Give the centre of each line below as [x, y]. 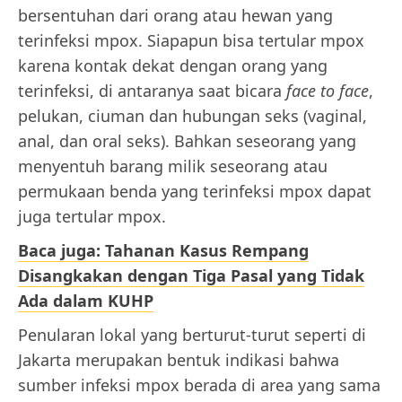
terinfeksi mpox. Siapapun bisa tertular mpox [191, 41]
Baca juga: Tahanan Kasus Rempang [163, 251]
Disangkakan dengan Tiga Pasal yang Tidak [191, 276]
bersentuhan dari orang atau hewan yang [175, 16]
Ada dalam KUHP [86, 301]
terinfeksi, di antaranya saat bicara [152, 91]
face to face [328, 91]
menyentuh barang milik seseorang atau [173, 166]
